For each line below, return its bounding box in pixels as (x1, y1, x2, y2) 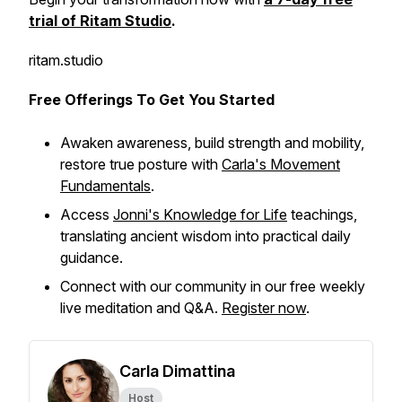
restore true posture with (60, 155, 222, 173)
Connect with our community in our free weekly (60, 277, 365, 295)
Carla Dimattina (119, 362, 235, 380)
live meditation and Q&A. (60, 299, 222, 317)
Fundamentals (60, 177, 151, 195)
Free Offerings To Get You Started (29, 91, 275, 109)
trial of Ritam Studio (29, 12, 171, 30)
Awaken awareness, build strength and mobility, (60, 134, 364, 152)
